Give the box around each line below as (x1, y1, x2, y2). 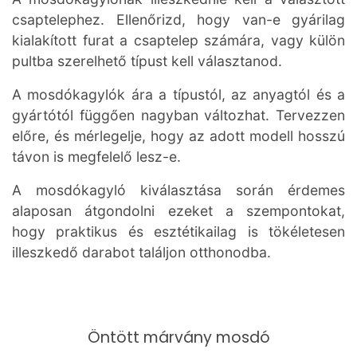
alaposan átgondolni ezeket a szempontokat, (12, 202, 345, 219)
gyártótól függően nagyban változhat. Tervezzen (12, 107, 345, 124)
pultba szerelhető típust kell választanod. (12, 53, 282, 69)
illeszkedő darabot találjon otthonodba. (12, 244, 271, 261)
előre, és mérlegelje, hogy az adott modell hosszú (12, 127, 345, 144)
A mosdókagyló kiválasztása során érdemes (12, 182, 345, 198)
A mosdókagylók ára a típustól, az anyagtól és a (12, 86, 345, 103)
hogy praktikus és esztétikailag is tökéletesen (12, 223, 345, 240)
